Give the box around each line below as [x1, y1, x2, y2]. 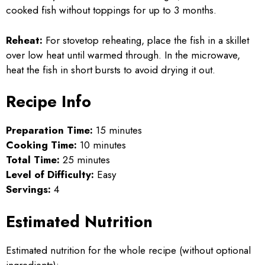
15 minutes [93, 123, 142, 137]
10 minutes [77, 138, 126, 152]
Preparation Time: [6, 123, 93, 137]
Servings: [6, 182, 51, 196]
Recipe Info [6, 90, 91, 113]
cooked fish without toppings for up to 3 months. [6, 3, 216, 17]
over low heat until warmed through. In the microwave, [6, 47, 240, 62]
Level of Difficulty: [6, 167, 94, 182]
